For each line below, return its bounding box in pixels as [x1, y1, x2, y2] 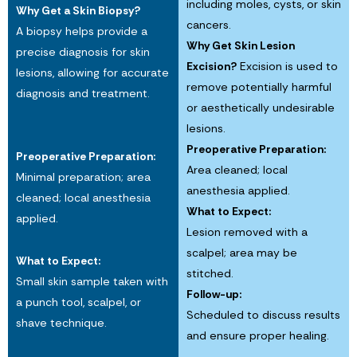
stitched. [186, 265, 233, 280]
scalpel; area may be [186, 245, 297, 260]
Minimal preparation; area [16, 169, 151, 184]
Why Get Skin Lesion [186, 37, 295, 53]
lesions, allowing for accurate [16, 65, 169, 80]
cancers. [186, 17, 231, 32]
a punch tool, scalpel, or [16, 294, 141, 309]
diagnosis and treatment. [16, 85, 150, 100]
